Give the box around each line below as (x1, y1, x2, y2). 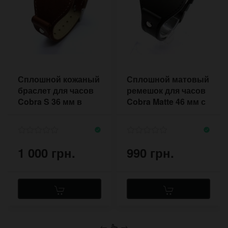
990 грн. (127, 144, 174, 161)
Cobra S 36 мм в (18, 95, 82, 107)
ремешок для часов (127, 84, 206, 96)
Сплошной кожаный (18, 73, 100, 85)
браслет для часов (18, 84, 94, 96)
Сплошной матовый (127, 73, 209, 85)
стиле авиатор (18, 106, 77, 119)
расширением (127, 106, 183, 119)
